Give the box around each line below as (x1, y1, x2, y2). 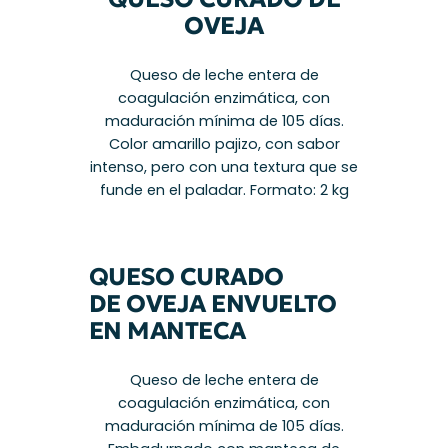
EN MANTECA (88, 315, 246, 346)
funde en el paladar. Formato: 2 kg (99, 180, 349, 201)
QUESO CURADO (88, 261, 284, 292)
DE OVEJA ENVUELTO (88, 288, 337, 319)
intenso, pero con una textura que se (90, 157, 358, 178)
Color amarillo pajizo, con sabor (108, 134, 340, 155)
